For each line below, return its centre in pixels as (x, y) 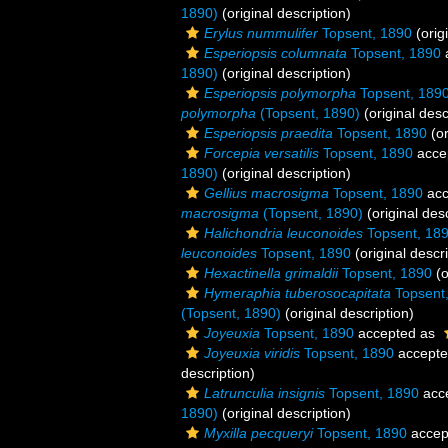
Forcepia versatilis (261, 153)
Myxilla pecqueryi (258, 433)
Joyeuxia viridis (252, 353)
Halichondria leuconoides (283, 233)
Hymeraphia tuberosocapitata (297, 293)
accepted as (396, 333)
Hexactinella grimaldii (271, 273)
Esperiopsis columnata (275, 53)
